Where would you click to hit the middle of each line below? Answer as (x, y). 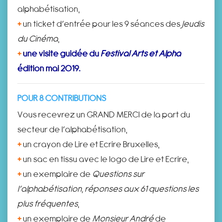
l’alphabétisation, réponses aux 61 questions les (108, 188)
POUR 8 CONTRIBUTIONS (62, 98)
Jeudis (193, 23)
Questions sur (118, 173)
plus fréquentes (48, 203)
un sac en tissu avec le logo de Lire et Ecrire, (105, 159)
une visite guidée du (62, 53)
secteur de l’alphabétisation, (72, 129)
